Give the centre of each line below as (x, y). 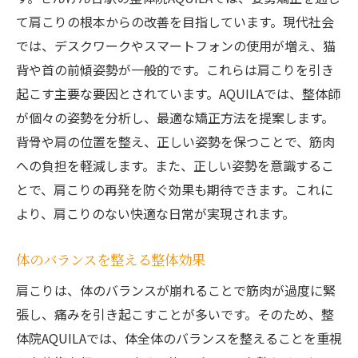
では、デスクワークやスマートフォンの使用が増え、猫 (176, 46)
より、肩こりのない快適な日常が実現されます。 (155, 214)
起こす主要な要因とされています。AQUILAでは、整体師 (178, 94)
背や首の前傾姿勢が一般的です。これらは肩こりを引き (175, 70)
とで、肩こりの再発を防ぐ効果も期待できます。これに (175, 190)
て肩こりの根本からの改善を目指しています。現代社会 (175, 22)
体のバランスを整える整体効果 (111, 260)
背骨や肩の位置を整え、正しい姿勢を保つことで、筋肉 (175, 142)
